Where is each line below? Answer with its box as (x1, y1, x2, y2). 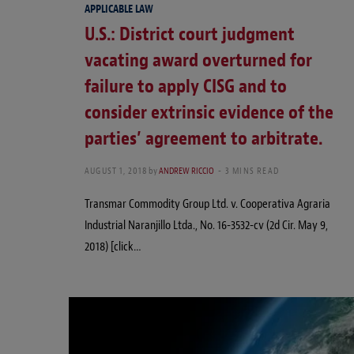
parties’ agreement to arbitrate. (85, 126, 322, 151)
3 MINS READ (224, 164, 280, 178)
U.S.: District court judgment (85, 22, 295, 47)
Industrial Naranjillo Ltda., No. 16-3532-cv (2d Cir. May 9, (85, 217, 328, 234)
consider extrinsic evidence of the (85, 100, 333, 125)
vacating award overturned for (85, 48, 312, 73)
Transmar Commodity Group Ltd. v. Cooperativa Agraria (85, 196, 330, 213)
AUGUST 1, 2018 (85, 164, 147, 178)
